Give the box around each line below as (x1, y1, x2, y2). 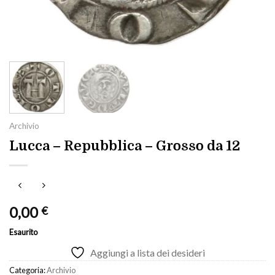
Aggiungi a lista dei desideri (90, 247, 205, 259)
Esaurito (9, 227, 37, 238)
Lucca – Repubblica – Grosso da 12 (9, 137, 240, 153)
